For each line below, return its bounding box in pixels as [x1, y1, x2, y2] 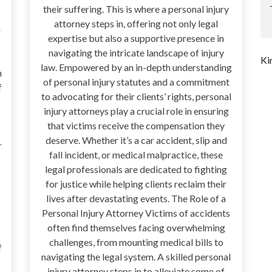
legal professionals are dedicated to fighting [45, 163, 227, 175]
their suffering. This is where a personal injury [43, 2, 229, 15]
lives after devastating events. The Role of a [46, 192, 226, 204]
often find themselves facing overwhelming [47, 221, 225, 233]
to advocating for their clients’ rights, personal [41, 90, 231, 102]
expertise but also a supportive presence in [48, 32, 224, 44]
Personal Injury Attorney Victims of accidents [42, 206, 230, 219]
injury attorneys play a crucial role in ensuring [43, 104, 229, 117]
